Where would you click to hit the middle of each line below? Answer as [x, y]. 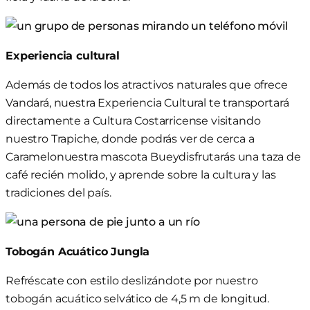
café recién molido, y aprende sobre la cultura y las [141, 174]
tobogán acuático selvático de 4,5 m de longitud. [138, 298]
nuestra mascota [102, 156]
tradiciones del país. [58, 192]
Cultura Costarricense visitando [175, 120]
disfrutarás [207, 156]
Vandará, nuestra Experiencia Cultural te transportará [147, 102]
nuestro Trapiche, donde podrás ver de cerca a [130, 138]
